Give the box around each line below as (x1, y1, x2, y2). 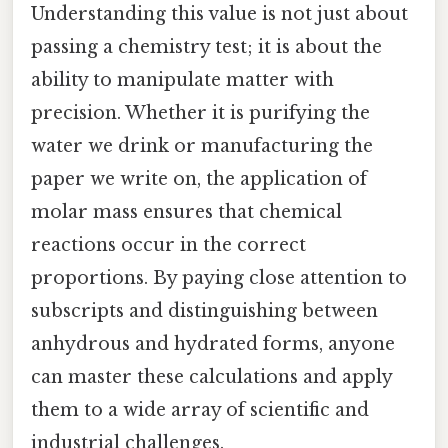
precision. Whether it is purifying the (31, 101, 370, 124)
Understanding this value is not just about (31, 2, 408, 25)
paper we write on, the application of (31, 167, 367, 190)
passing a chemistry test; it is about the (31, 35, 382, 58)
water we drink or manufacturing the (31, 134, 373, 157)
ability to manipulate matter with (31, 68, 334, 91)
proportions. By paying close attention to (31, 266, 407, 289)
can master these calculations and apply (31, 365, 392, 388)
